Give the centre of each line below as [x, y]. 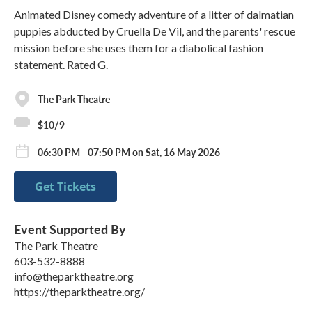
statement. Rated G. [61, 64]
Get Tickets [65, 186]
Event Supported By [70, 228]
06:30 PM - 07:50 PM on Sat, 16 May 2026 [129, 152]
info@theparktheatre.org [74, 276]
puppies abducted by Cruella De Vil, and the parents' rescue [155, 31]
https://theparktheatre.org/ [79, 291]
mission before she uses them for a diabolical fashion [139, 48]
